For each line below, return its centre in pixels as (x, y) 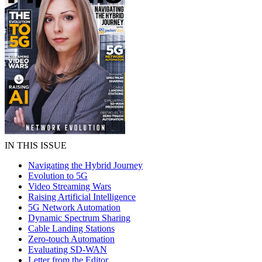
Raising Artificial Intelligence (82, 197)
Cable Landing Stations (71, 228)
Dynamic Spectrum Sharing (79, 218)
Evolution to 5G (58, 176)
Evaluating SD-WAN (68, 249)
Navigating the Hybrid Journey (85, 165)
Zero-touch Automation (71, 239)
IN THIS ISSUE (36, 145)
